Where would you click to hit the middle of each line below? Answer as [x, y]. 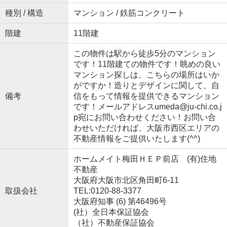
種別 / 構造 [24, 13]
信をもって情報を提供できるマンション [146, 96]
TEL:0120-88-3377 [107, 191]
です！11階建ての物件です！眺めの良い [147, 64]
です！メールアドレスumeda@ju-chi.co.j [147, 106]
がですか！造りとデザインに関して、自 [146, 85]
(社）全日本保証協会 [111, 212]
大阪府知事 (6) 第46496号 [120, 201]
